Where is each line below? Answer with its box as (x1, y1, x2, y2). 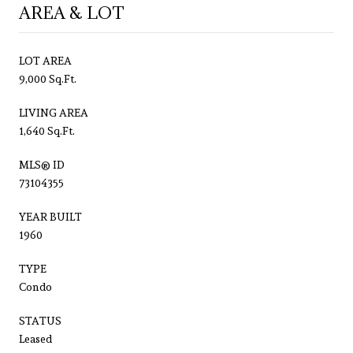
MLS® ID (19, 158, 65, 171)
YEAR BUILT (19, 210, 82, 223)
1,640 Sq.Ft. (19, 124, 75, 137)
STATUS (19, 314, 61, 327)
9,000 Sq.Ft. (19, 72, 76, 85)
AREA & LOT (19, 2, 124, 24)
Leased (19, 332, 52, 345)
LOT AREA (19, 54, 72, 67)
